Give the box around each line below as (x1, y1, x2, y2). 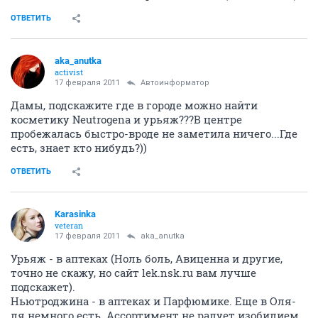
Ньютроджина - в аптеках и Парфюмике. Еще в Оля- (11, 294, 296, 309)
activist (55, 67, 83, 78)
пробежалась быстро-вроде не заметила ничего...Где (11, 126, 297, 141)
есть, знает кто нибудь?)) (11, 141, 147, 155)
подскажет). (11, 280, 75, 295)
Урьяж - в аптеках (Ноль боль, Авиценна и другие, (11, 251, 283, 266)
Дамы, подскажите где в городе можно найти (11, 98, 258, 113)
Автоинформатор (141, 78, 209, 88)
